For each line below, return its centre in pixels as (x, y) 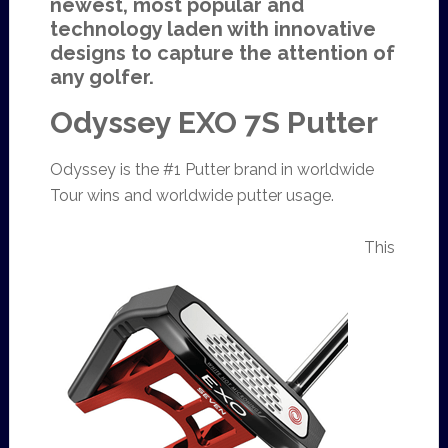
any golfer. (101, 77)
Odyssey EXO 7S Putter (213, 122)
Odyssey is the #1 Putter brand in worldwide (211, 169)
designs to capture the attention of (222, 53)
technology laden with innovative (212, 29)
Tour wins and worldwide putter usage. (191, 195)
